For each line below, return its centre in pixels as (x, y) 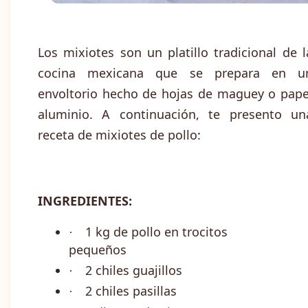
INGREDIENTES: (85, 201)
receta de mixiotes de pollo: (119, 135)
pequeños (98, 250)
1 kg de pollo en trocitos (156, 232)
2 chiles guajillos (134, 270)
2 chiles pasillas (131, 291)
